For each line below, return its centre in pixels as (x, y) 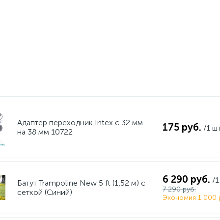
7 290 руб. (179, 189)
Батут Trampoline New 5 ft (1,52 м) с (81, 183)
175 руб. (182, 127)
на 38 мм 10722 (45, 132)
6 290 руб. (186, 179)
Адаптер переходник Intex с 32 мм (80, 123)
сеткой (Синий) (44, 192)
